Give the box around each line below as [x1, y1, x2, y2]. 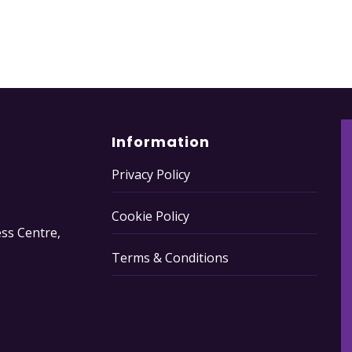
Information [111, 131, 210, 152]
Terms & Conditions [111, 248, 229, 266]
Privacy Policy [111, 165, 190, 183]
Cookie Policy [111, 207, 189, 225]
